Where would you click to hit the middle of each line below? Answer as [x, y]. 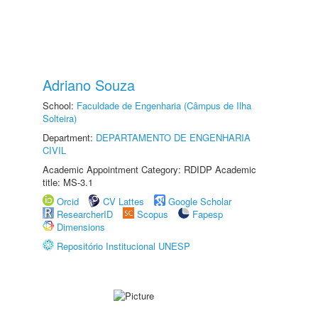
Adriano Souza [89, 85]
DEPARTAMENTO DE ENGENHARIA [173, 137]
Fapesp [208, 214]
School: [60, 105]
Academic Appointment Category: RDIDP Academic [149, 169]
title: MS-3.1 [68, 182]
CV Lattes [124, 201]
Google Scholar [200, 201]
